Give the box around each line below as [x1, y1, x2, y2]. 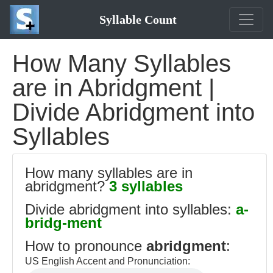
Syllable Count [99, 13, 177, 26]
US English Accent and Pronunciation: [25, 256, 190, 266]
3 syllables [109, 178, 183, 194]
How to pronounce [25, 238, 146, 254]
